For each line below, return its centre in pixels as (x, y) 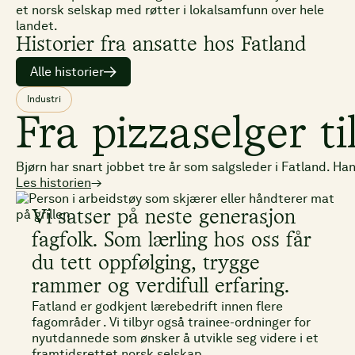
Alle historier (67, 71)
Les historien (53, 183)
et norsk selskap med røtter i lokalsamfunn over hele (170, 10)
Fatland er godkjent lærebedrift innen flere (157, 307)
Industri (44, 99)
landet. (37, 26)
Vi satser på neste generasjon (164, 218)
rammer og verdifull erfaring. (160, 287)
